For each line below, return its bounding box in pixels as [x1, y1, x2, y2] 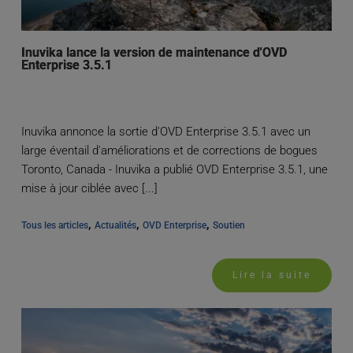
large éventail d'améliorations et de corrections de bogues [20, 143, 318, 158]
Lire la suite [232, 269, 312, 281]
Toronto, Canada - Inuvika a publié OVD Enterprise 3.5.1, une [20, 162, 328, 177]
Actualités [94, 220, 136, 232]
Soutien [212, 220, 245, 232]
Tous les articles [20, 220, 88, 232]
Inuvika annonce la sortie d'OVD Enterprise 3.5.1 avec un [20, 124, 310, 139]
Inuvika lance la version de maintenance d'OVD [20, 45, 287, 61]
